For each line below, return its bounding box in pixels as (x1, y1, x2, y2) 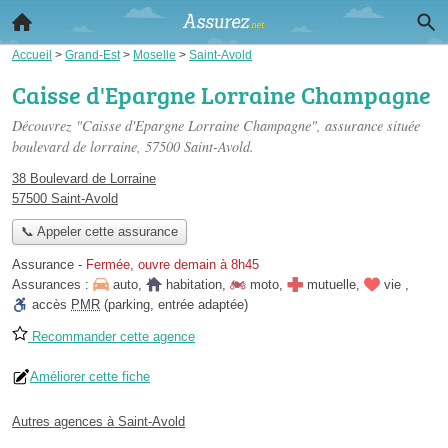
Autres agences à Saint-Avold (12, 414, 185, 430)
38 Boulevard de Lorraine (12, 171, 156, 186)
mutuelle (307, 277, 356, 293)
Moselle (133, 48, 176, 61)
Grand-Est (65, 48, 120, 61)
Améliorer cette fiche (30, 369, 150, 385)
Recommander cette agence (28, 329, 195, 345)
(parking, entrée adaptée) (100, 297, 248, 313)
